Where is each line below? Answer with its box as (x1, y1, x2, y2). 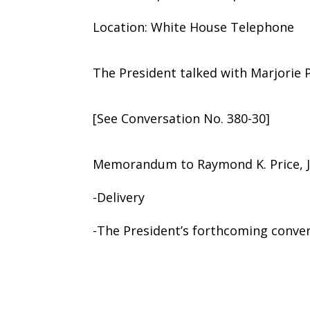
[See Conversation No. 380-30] (93, 109, 271, 127)
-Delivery (93, 188, 145, 206)
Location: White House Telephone (93, 18, 295, 35)
